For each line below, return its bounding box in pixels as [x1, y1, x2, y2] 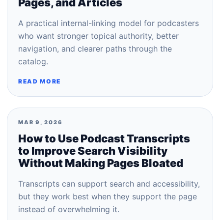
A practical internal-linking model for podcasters [18, 18, 199, 28]
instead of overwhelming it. [18, 204, 119, 214]
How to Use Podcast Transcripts [18, 132, 190, 145]
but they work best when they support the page [18, 192, 197, 201]
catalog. [18, 56, 48, 66]
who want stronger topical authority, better [18, 31, 179, 41]
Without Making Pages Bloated [18, 157, 183, 169]
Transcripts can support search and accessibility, [18, 179, 200, 189]
